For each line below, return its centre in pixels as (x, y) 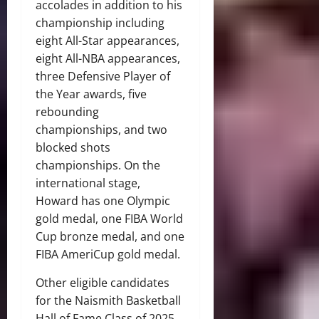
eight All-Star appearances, (108, 40)
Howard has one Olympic (103, 200)
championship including (100, 22)
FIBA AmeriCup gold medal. (109, 254)
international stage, (88, 183)
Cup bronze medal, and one (110, 236)
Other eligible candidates (103, 282)
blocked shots (73, 147)
